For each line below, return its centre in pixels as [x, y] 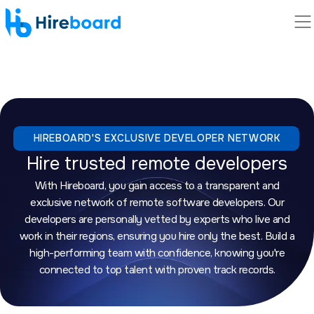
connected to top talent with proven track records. [157, 270]
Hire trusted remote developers [157, 164]
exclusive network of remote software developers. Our [157, 203]
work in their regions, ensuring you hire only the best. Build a [157, 236]
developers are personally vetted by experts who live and [157, 219]
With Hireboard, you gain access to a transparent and [157, 186]
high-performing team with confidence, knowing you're [157, 253]
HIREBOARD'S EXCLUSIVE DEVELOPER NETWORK [157, 138]
